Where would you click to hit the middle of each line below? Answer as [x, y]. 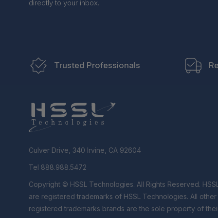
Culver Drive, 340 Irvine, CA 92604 [85, 150]
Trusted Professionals [97, 65]
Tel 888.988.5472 [57, 167]
